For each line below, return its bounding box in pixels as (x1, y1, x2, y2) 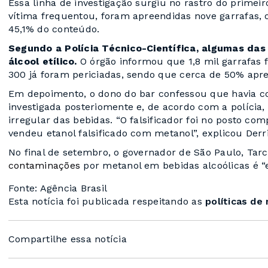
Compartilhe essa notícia (8, 233, 127, 245)
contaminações (8, 160, 81, 172)
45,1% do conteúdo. (8, 23, 103, 35)
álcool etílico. (8, 56, 77, 68)
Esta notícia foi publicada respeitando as (8, 196, 206, 208)
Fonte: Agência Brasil (8, 182, 108, 194)
